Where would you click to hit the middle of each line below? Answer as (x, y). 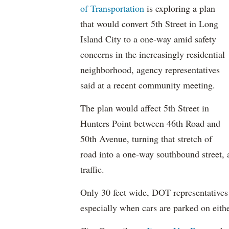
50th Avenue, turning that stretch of (146, 139)
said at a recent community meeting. (148, 85)
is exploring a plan (180, 8)
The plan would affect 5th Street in (145, 108)
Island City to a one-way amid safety (148, 39)
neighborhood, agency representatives (150, 70)
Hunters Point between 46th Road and (150, 123)
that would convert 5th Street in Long (149, 24)
